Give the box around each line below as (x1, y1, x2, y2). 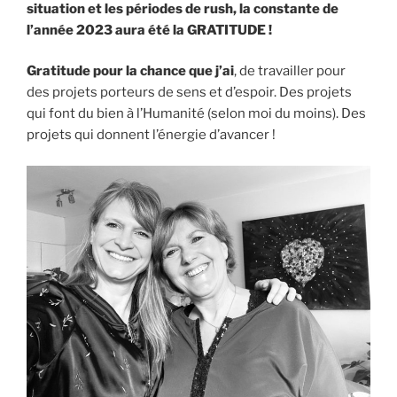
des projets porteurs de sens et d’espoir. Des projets (27, 84, 352, 101)
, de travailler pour (234, 63, 346, 80)
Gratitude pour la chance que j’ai (27, 63, 234, 80)
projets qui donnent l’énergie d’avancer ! (27, 127, 276, 144)
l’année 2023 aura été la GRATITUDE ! (27, 21, 272, 38)
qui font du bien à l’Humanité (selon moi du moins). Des (27, 105, 366, 122)
